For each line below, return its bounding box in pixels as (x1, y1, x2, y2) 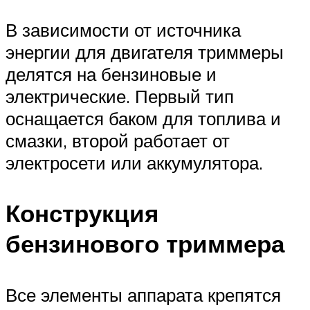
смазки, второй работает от (6, 129, 230, 152)
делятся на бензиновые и (6, 63, 217, 86)
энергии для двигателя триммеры (6, 41, 284, 64)
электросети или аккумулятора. (6, 152, 263, 174)
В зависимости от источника (6, 19, 241, 42)
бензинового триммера (6, 228, 284, 259)
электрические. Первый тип (6, 85, 234, 108)
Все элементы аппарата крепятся (6, 283, 281, 306)
